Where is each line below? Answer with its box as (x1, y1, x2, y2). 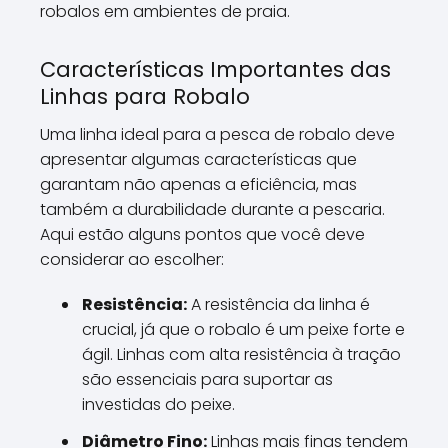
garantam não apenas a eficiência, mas (40, 173, 357, 196)
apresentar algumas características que (40, 148, 357, 171)
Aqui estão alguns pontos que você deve (40, 223, 365, 246)
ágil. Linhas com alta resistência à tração (82, 343, 401, 366)
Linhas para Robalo (40, 82, 250, 111)
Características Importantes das (40, 55, 391, 84)
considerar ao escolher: (40, 248, 224, 271)
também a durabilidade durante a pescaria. (40, 198, 385, 221)
